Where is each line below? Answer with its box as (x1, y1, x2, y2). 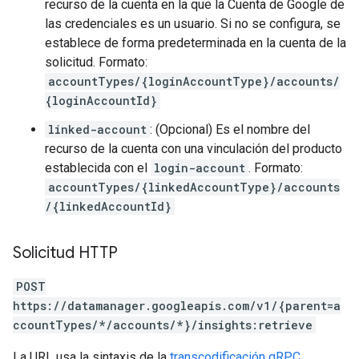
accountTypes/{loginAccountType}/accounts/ (48, 74, 340, 89)
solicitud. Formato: (45, 54, 147, 70)
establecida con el (45, 160, 151, 175)
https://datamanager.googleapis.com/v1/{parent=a (13, 298, 341, 313)
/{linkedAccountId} (45, 199, 171, 214)
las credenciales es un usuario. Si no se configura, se (45, 16, 341, 31)
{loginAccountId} (45, 93, 157, 108)
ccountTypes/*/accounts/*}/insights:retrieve (13, 317, 313, 333)
